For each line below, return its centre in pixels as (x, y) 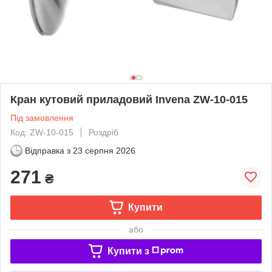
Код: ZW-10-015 (42, 132)
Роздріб (104, 132)
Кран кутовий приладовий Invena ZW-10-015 (129, 99)
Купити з (128, 251)
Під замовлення (42, 117)
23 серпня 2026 (104, 150)
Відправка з (48, 150)
